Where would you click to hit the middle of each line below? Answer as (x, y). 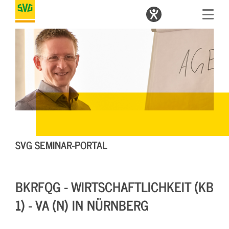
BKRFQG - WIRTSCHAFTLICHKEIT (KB (114, 186)
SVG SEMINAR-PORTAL (61, 145)
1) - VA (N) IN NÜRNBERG (82, 204)
